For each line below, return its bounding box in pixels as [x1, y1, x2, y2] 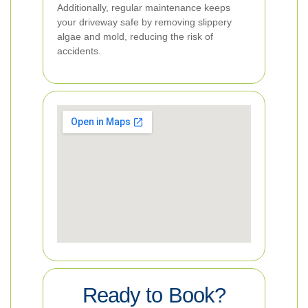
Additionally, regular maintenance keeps [57, 2, 230, 13]
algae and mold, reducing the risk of [57, 31, 213, 42]
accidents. [57, 45, 101, 56]
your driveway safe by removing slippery [57, 16, 232, 27]
